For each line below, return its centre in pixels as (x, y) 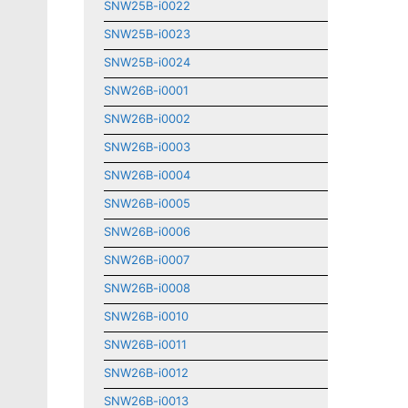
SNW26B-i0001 (146, 90)
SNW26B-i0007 (147, 260)
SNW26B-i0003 (147, 147)
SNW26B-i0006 (147, 231)
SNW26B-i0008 (147, 288)
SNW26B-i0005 (147, 203)
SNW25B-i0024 (147, 62)
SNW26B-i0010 (146, 316)
